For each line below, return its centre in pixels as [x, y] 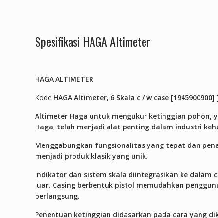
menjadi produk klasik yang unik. [91, 156]
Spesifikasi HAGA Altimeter [93, 41]
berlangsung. [57, 196]
